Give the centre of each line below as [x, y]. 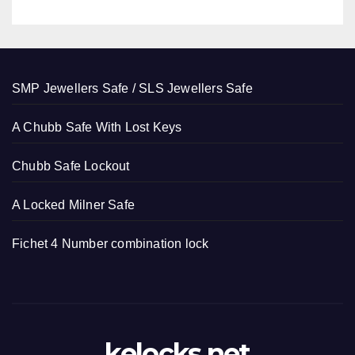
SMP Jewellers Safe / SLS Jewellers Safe [132, 88]
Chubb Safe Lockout [71, 166]
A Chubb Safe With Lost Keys [97, 127]
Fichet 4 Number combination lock [111, 243]
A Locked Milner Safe [73, 204]
